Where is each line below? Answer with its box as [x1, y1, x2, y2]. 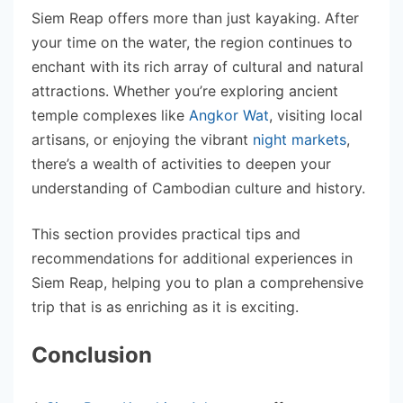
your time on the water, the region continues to [31, 32, 353, 51]
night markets [253, 130, 346, 148]
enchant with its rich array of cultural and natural [31, 57, 363, 76]
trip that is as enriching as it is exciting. [31, 297, 299, 316]
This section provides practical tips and [31, 224, 300, 243]
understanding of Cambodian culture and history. [31, 178, 365, 197]
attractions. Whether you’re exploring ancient [31, 81, 338, 100]
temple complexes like [31, 105, 189, 124]
